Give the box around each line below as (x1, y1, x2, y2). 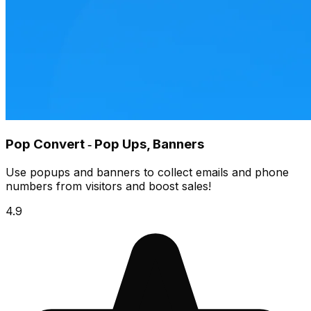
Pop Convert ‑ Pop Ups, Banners (6, 136, 204, 153)
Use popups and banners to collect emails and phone (6, 165, 289, 179)
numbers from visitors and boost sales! (6, 178, 211, 193)
